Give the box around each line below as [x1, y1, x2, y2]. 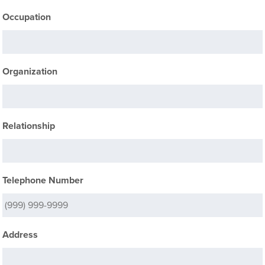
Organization [2, 66, 58, 77]
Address [2, 229, 38, 241]
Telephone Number [2, 174, 84, 186]
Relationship [2, 120, 56, 132]
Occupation [2, 11, 51, 23]
